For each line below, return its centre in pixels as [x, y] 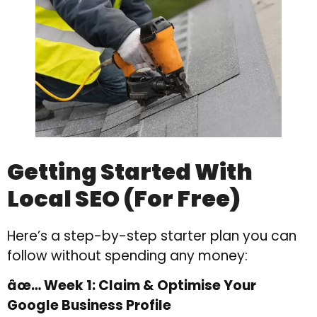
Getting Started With [130, 172]
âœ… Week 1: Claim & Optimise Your [132, 286]
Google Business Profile [89, 306]
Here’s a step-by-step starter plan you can [152, 236]
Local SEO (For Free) [124, 199]
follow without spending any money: [127, 256]
